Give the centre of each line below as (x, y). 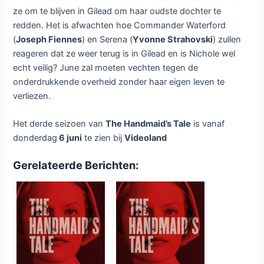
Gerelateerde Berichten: (76, 165)
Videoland (146, 138)
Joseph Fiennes (49, 39)
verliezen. (32, 96)
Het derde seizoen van (60, 124)
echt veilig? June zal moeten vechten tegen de (106, 67)
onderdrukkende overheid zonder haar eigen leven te (119, 82)
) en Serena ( (108, 39)
